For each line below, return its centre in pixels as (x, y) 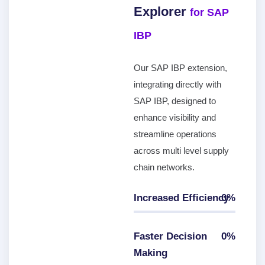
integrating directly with (177, 84)
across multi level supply (181, 151)
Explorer (161, 12)
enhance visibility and (174, 117)
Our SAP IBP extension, (180, 68)
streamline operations (175, 134)
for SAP (209, 12)
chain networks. (164, 167)
